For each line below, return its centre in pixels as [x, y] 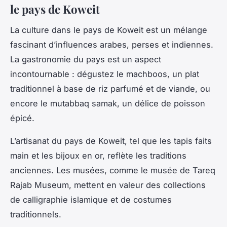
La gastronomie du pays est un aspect [86, 59]
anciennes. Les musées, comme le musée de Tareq [113, 170]
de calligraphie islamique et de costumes [91, 199]
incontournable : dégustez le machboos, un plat [105, 74]
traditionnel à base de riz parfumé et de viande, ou [110, 88]
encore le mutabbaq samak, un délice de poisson [108, 103]
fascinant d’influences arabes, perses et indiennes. [112, 44]
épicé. [22, 118]
